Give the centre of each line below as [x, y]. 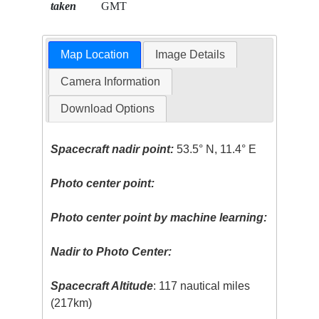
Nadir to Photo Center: [111, 252]
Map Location [94, 55]
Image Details [190, 55]
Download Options [107, 109]
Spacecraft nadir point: [113, 150]
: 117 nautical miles [202, 286]
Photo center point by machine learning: [159, 218]
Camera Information [110, 82]
